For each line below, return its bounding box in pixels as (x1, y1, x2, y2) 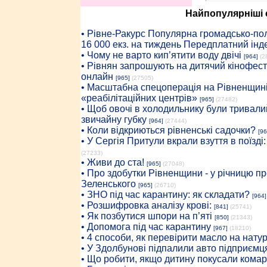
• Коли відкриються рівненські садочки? (80, 125, 256, 135)
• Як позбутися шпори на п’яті (80, 211, 212, 221)
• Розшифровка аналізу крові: (80, 200, 212, 210)
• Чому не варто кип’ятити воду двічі (80, 50, 241, 60)
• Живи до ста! (80, 157, 144, 167)
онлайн (80, 72, 113, 82)
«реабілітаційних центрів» (80, 93, 197, 103)
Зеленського (80, 179, 136, 189)
